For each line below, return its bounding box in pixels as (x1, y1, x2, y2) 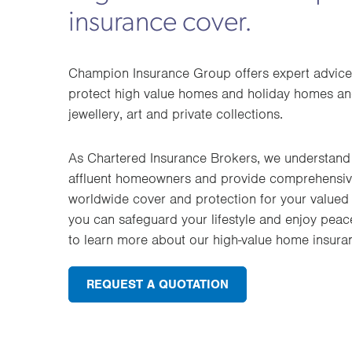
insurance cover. (68, 9, 252, 38)
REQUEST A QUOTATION (86, 276, 229, 292)
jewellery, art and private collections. (68, 104, 283, 123)
